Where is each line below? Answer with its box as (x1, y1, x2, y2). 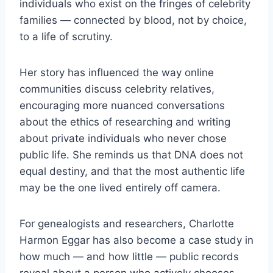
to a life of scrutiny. (19, 30, 113, 43)
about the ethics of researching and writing (19, 116, 230, 129)
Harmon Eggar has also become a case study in (19, 234, 253, 247)
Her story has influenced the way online (19, 66, 214, 79)
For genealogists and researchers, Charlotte (19, 218, 234, 230)
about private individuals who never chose (19, 132, 227, 145)
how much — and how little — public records (19, 250, 239, 263)
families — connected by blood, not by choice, (19, 14, 247, 27)
